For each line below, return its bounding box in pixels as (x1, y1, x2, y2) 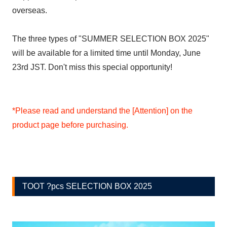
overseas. (12, 6, 47, 15)
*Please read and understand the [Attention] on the (12, 106, 193, 116)
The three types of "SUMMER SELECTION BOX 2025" (12, 34, 209, 44)
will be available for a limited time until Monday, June (12, 49, 201, 58)
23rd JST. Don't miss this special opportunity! (12, 63, 172, 72)
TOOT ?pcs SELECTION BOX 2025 (22, 182, 152, 191)
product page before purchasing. (12, 121, 128, 130)
